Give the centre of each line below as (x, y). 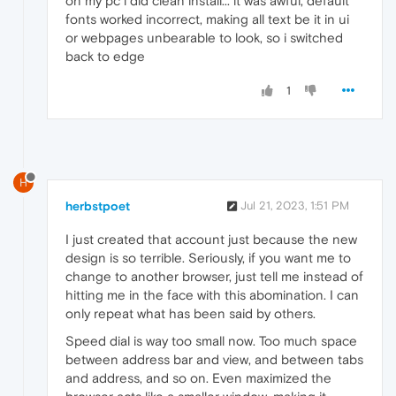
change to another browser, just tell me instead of (214, 277)
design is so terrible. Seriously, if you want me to (208, 258)
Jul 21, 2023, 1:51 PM (295, 206)
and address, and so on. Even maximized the (198, 378)
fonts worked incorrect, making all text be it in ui (207, 19)
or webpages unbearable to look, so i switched (204, 37)
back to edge (105, 56)
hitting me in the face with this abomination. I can (212, 295)
